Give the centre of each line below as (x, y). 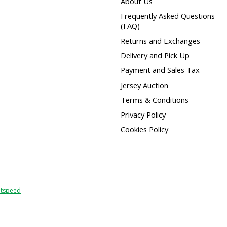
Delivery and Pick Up (155, 55)
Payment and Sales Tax (160, 70)
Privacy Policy (143, 114)
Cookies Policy (144, 129)
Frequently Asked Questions (167, 16)
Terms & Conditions (154, 100)
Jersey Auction (144, 85)
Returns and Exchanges (160, 41)
